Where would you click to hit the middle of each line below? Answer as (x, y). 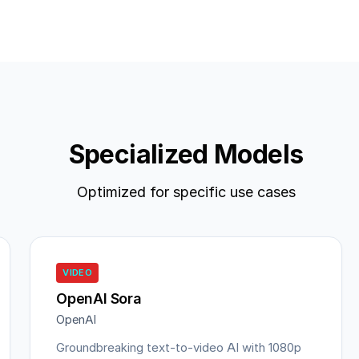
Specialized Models (186, 154)
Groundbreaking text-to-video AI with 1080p (179, 347)
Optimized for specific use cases (186, 192)
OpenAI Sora (99, 298)
